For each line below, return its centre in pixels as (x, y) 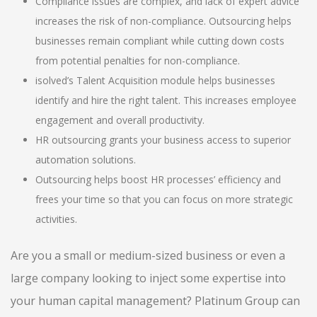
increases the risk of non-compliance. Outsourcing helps (164, 21)
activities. (57, 219)
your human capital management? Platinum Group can (155, 301)
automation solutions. (86, 160)
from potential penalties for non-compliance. (138, 60)
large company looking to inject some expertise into (148, 278)
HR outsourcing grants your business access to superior (163, 140)
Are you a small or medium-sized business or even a (148, 255)
